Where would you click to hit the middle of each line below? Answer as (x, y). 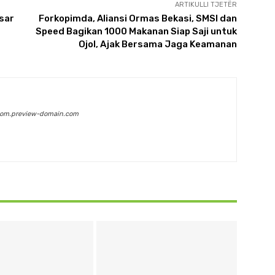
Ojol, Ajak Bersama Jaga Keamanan (157, 45)
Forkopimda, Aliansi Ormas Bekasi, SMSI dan (137, 19)
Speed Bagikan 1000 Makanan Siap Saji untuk (136, 32)
